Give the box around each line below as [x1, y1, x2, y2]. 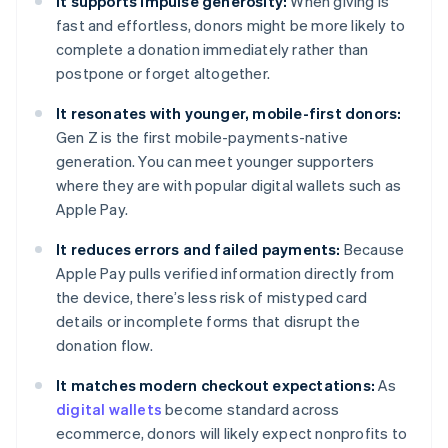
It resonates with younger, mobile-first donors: [56, 103, 402, 124]
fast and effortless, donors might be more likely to [56, 15, 406, 36]
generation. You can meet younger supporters [56, 151, 375, 172]
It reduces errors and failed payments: [56, 239, 341, 260]
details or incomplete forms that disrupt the [56, 311, 360, 332]
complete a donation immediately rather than [56, 39, 369, 60]
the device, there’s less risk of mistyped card [56, 287, 368, 308]
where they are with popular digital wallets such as [56, 175, 402, 196]
